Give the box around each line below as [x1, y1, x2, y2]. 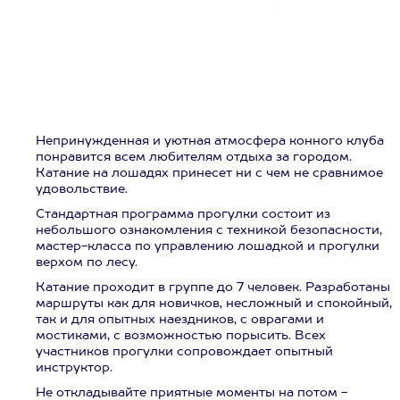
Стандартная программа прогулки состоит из [36, 208, 330, 221]
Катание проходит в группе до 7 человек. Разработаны [36, 281, 390, 294]
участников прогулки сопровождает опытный [36, 346, 333, 358]
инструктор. [36, 362, 112, 374]
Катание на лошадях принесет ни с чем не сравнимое [36, 167, 383, 179]
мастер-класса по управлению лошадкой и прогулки [36, 240, 379, 253]
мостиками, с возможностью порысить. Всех [36, 329, 326, 342]
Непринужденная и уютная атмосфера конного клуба [36, 135, 384, 147]
